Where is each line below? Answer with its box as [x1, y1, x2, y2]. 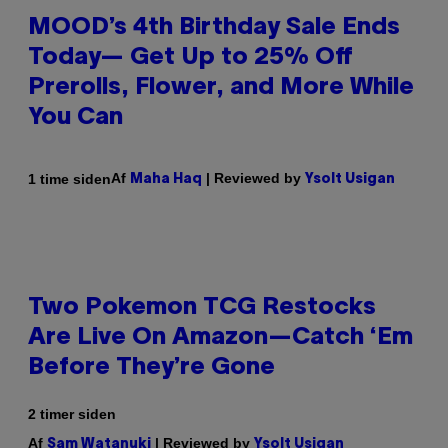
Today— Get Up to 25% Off [28, 47, 353, 70]
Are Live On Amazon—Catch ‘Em [28, 327, 413, 350]
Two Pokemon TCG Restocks [28, 297, 376, 320]
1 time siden [28, 170, 111, 187]
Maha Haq [130, 173, 202, 187]
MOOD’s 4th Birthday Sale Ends [28, 17, 400, 40]
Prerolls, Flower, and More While [28, 77, 414, 100]
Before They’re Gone [28, 357, 275, 380]
